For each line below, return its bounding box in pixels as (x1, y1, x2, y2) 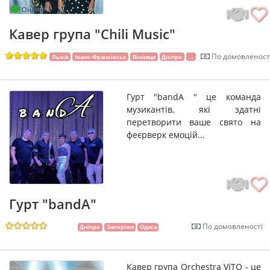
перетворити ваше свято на (126, 116, 261, 128)
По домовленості (201, 221, 263, 232)
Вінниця (132, 52, 155, 61)
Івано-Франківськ (74, 52, 127, 61)
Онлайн (22, 4, 47, 14)
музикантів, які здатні (126, 103, 261, 115)
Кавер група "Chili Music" (9, 24, 175, 43)
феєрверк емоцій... (126, 128, 205, 140)
